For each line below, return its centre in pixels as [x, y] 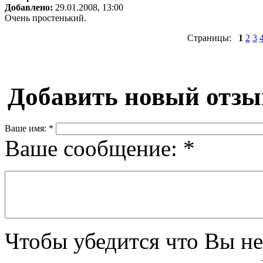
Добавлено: [29, 7]
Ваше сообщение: [91, 148]
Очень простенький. [45, 18]
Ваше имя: [26, 128]
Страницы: [213, 38]
